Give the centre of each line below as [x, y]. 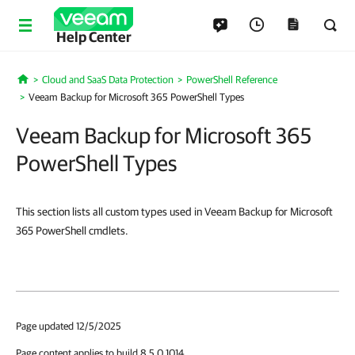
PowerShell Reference [231, 80]
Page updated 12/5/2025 [69, 326]
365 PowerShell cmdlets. [72, 231]
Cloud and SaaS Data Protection [107, 80]
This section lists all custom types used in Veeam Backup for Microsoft [174, 212]
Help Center [94, 37]
